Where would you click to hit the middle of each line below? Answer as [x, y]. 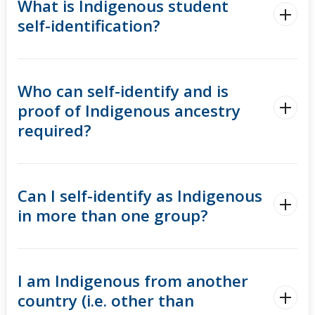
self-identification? [89, 26]
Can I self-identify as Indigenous [140, 196]
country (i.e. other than [106, 301]
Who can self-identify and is [123, 91]
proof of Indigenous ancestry [129, 111]
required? [54, 131]
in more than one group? [113, 216]
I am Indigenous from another [133, 281]
